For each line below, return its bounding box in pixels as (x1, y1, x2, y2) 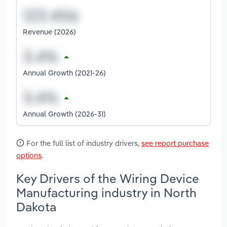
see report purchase (141, 138, 209, 148)
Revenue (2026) (23, 26, 76, 36)
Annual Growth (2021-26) (23, 67, 106, 78)
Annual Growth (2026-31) (23, 108, 106, 119)
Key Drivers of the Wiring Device (16, 170, 199, 186)
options (16, 150, 42, 160)
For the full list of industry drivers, (24, 138, 141, 148)
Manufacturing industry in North (16, 184, 197, 200)
